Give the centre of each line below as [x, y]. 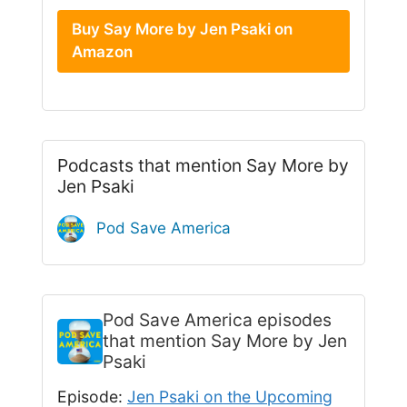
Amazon [102, 52]
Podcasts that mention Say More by [203, 166]
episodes [294, 320]
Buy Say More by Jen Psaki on [182, 30]
